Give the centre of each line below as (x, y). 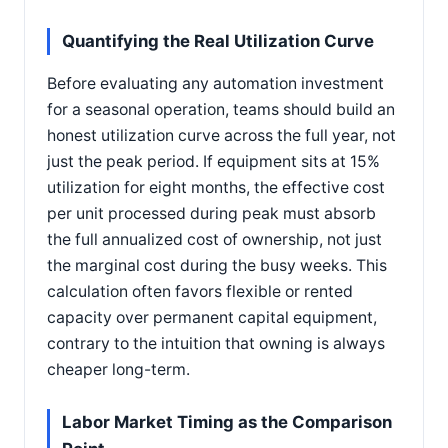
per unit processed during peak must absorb (211, 213)
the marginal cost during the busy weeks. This (217, 265)
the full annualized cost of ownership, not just (214, 239)
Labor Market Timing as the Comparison (227, 421)
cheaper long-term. (118, 369)
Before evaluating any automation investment (215, 83)
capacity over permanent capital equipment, (212, 317)
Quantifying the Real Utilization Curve (218, 40)
